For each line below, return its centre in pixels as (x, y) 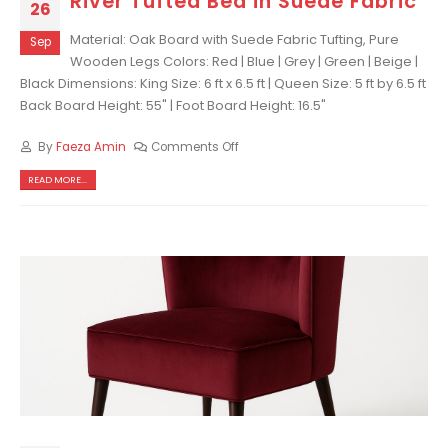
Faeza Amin (90, 146)
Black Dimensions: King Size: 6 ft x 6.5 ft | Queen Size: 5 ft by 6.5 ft (223, 84)
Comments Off (195, 146)
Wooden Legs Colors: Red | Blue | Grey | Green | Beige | (244, 62)
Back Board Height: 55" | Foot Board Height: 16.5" (173, 106)
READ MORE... (58, 180)
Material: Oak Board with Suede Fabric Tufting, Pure (234, 40)
